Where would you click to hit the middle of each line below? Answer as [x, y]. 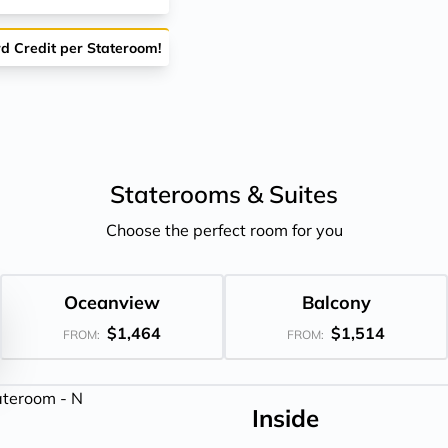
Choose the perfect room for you [224, 230]
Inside [285, 418]
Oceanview [112, 302]
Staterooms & [189, 194]
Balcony [336, 302]
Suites [303, 194]
